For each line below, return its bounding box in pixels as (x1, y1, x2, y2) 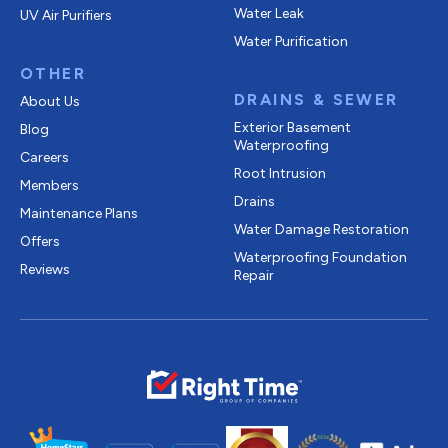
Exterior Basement (234, 118, 351, 136)
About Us (20, 92, 80, 110)
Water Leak (234, 4, 304, 22)
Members (20, 176, 79, 194)
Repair (234, 266, 274, 284)
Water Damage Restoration (234, 220, 409, 238)
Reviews (20, 260, 70, 278)
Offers (20, 232, 60, 250)
